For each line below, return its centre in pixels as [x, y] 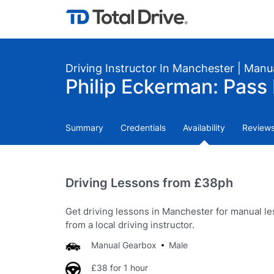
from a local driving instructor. [130, 225]
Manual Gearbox [124, 245]
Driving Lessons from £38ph [149, 183]
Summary [84, 128]
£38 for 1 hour [120, 268]
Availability [204, 128]
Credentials [143, 128]
